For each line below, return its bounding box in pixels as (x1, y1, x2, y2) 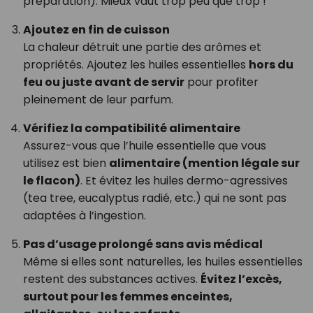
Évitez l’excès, (200, 271, 282, 288)
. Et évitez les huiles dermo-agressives (80, 173, 288, 189)
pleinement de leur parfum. (22, 92, 173, 108)
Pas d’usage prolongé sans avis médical (22, 236, 263, 253)
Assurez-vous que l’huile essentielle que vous (22, 138, 266, 154)
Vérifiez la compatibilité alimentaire (22, 120, 240, 137)
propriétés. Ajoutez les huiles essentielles (22, 57, 249, 73)
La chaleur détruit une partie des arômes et (22, 39, 261, 56)
